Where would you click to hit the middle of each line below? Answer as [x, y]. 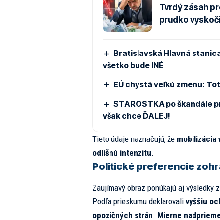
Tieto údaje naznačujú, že [134, 139]
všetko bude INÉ [133, 65]
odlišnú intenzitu [122, 153]
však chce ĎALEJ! [136, 116]
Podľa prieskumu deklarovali [139, 202]
